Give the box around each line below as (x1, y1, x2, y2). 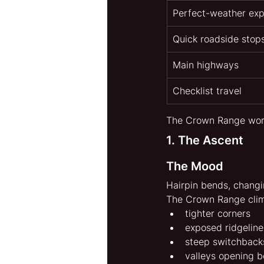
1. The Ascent (166, 133, 243, 148)
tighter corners (185, 207, 250, 220)
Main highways (173, 59, 239, 71)
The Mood (166, 159, 223, 174)
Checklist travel (173, 85, 242, 97)
